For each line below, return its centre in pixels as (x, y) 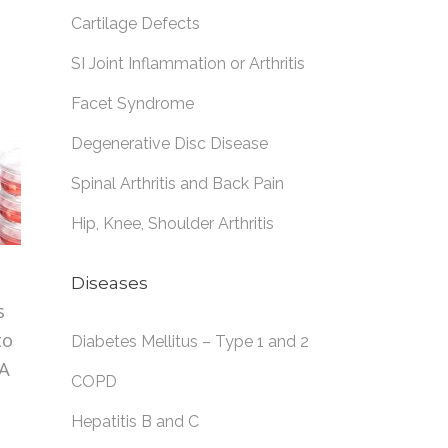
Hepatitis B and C (135, 421)
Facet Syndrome (132, 103)
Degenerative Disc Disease (169, 143)
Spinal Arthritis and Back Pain (177, 183)
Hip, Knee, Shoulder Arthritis (172, 223)
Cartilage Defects (135, 23)
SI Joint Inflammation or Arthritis (188, 63)
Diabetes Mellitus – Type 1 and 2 (190, 341)
